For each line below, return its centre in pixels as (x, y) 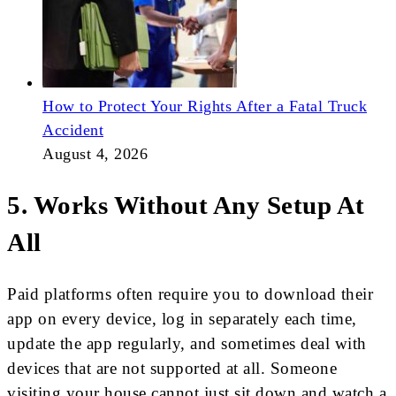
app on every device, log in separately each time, (182, 319)
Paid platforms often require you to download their (190, 294)
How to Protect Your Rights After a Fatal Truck (205, 106)
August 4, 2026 (95, 153)
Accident (73, 129)
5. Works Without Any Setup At (186, 205)
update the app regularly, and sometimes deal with (187, 344)
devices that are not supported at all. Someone (172, 369)
